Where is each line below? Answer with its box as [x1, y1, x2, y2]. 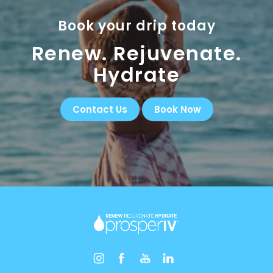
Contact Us [72, 102, 127, 116]
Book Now [154, 102, 201, 116]
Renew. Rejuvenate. [31, 39, 242, 67]
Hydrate [93, 60, 180, 88]
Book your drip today [57, 16, 216, 35]
